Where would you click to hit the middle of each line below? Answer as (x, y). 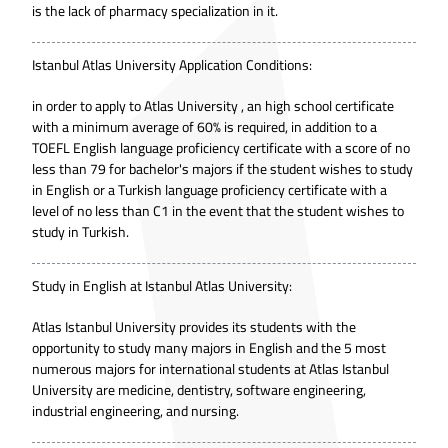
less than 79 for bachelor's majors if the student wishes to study (222, 168)
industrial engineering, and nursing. (135, 410)
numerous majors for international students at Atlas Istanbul (210, 368)
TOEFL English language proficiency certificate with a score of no (221, 147)
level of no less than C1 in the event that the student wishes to (218, 210)
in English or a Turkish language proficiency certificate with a (209, 189)
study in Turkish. (80, 231)
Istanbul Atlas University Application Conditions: (172, 64)
